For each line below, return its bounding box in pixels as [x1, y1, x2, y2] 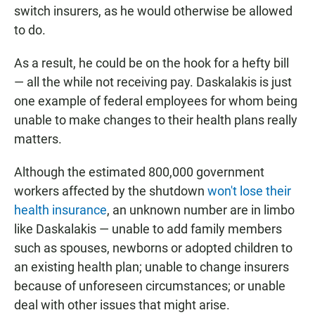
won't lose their [207, 184, 291, 199]
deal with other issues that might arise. [14, 297, 230, 313]
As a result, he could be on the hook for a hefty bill [14, 56, 289, 71]
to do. [14, 22, 46, 38]
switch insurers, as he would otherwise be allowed [14, 4, 292, 19]
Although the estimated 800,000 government [14, 165, 264, 180]
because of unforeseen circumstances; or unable [14, 278, 285, 294]
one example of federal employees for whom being [14, 94, 297, 109]
